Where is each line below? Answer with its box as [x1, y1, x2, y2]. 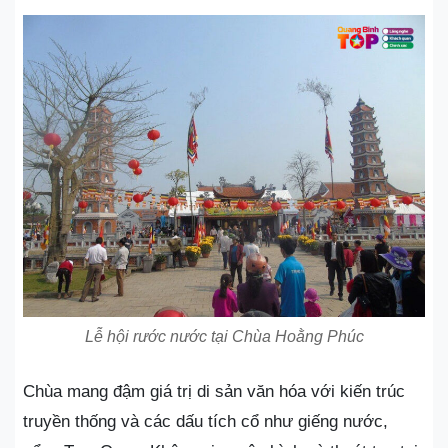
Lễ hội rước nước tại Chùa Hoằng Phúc [84, 327, 364, 345]
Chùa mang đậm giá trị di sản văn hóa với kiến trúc [23, 381, 405, 401]
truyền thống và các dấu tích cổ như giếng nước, [23, 411, 388, 431]
